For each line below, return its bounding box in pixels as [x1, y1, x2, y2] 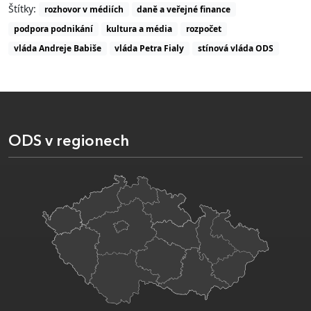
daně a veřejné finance [137, 3, 231, 15]
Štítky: [8, 1, 39, 15]
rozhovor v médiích [44, 3, 124, 15]
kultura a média [106, 22, 173, 35]
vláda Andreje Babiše [13, 42, 101, 54]
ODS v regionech [8, 135, 129, 150]
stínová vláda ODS [197, 42, 274, 54]
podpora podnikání [13, 22, 93, 35]
